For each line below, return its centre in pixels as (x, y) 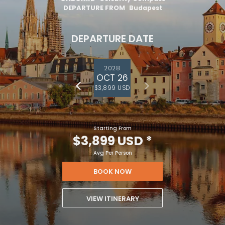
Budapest (145, 8)
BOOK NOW (113, 172)
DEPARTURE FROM (94, 8)
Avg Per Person (113, 153)
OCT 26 (112, 78)
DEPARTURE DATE (113, 38)
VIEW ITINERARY (113, 199)
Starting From (113, 129)
